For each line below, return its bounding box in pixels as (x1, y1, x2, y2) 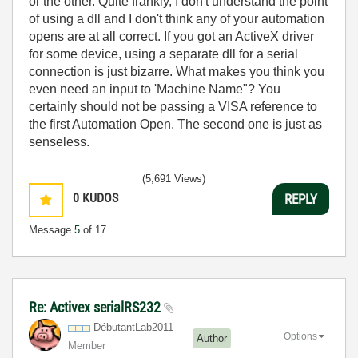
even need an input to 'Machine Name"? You (29, 82, 280, 96)
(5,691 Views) (142, 173, 205, 185)
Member (68, 340, 105, 352)
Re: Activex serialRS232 (29, 299, 164, 316)
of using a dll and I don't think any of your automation (29, 12, 324, 26)
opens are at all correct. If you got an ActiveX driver (29, 30, 314, 43)
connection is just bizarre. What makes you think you (29, 65, 324, 78)
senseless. (29, 135, 89, 149)
